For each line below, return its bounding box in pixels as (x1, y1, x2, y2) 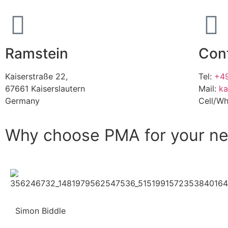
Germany (5, 95, 40, 106)
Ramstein (5, 44, 68, 62)
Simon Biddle (15, 205, 66, 216)
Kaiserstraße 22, (5, 71, 68, 81)
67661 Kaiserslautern (5, 83, 85, 94)
